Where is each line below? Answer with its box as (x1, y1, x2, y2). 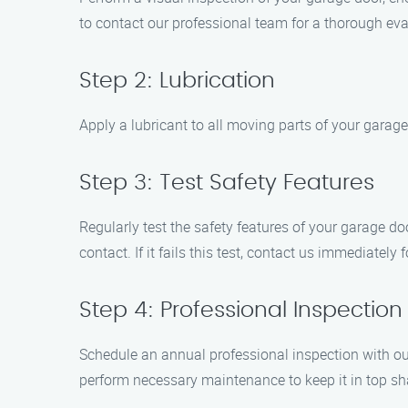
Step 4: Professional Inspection (79, 300, 403, 321)
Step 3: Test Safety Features (79, 172, 374, 194)
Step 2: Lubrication (79, 70, 275, 92)
